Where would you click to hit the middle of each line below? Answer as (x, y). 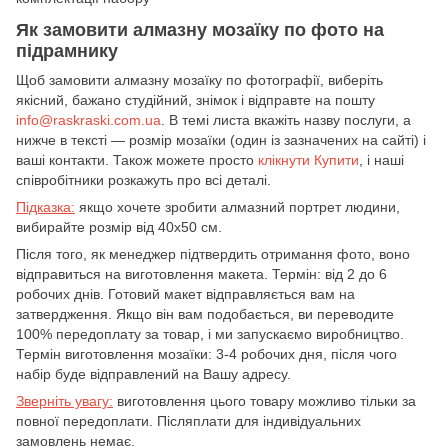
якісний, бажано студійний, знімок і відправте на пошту (195, 99)
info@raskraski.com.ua (88, 119)
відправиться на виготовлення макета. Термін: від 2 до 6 (201, 273)
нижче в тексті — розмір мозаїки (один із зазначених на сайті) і (221, 139)
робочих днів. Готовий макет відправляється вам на (185, 293)
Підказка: (45, 206)
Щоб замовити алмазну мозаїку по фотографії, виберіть (199, 79)
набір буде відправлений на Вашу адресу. (153, 373)
